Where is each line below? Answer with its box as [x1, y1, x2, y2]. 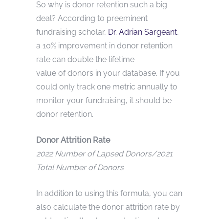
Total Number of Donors [36, 162, 124, 172]
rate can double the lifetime [36, 54, 134, 64]
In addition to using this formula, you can [36, 188, 182, 198]
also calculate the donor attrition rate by [36, 202, 180, 212]
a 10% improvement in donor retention [36, 41, 173, 50]
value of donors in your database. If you [36, 68, 180, 78]
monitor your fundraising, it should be [36, 95, 172, 105]
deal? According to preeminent [36, 13, 148, 23]
